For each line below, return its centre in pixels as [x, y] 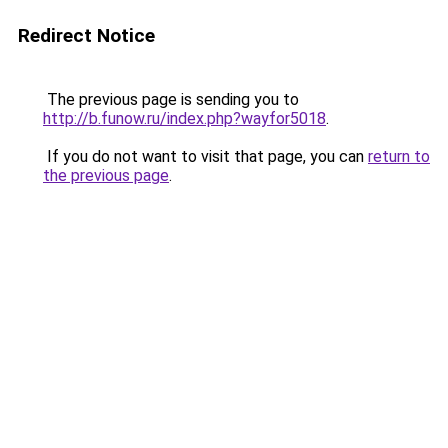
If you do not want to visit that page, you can [205, 156]
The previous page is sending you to [171, 99]
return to [399, 156]
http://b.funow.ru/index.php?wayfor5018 [184, 118]
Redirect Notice [86, 35]
